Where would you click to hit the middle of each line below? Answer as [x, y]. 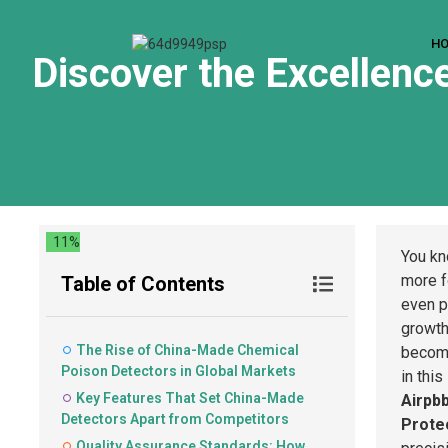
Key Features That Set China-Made [190, 398]
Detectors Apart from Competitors [175, 419]
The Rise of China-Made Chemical [187, 350]
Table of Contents [143, 284]
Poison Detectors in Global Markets [178, 371]
